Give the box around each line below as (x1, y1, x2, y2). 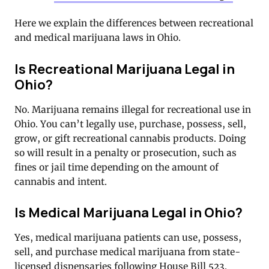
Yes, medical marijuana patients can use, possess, (14, 232, 241, 244)
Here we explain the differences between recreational (14, 17, 253, 29)
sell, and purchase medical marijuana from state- (14, 246, 241, 258)
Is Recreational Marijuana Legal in (14, 59, 235, 79)
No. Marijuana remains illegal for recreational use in (14, 103, 251, 115)
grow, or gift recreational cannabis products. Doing (14, 132, 246, 144)
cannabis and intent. (14, 175, 107, 187)
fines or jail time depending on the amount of (14, 161, 219, 173)
